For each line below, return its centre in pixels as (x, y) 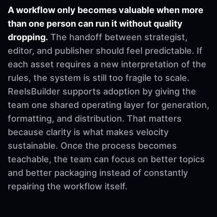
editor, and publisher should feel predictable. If (105, 50)
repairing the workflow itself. (68, 186)
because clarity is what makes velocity (88, 132)
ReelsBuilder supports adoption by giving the (102, 91)
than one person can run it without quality (95, 23)
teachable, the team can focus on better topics (106, 159)
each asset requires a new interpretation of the (107, 64)
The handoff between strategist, (118, 37)
